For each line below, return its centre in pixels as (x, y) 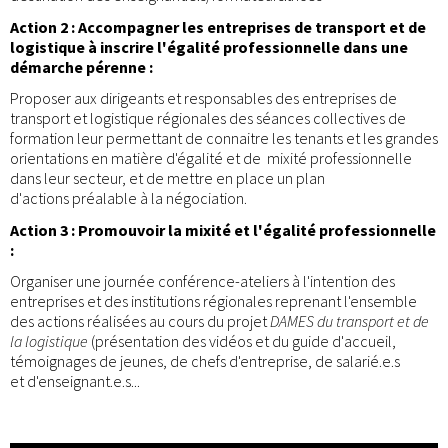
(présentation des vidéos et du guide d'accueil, (242, 341)
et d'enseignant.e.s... (75, 381)
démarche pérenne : (81, 66)
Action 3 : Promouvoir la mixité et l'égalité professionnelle (223, 229)
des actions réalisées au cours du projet (140, 321)
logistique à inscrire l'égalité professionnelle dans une (209, 46)
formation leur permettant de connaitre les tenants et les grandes (224, 138)
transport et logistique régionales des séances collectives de (208, 118)
